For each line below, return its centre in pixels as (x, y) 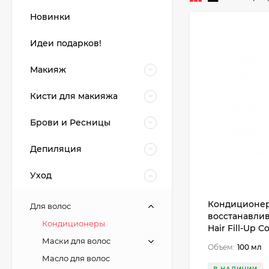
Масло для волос (76, 258)
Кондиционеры (74, 223)
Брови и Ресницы (70, 122)
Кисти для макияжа (74, 96)
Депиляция (56, 149)
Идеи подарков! (66, 43)
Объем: (221, 247)
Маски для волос (76, 241)
